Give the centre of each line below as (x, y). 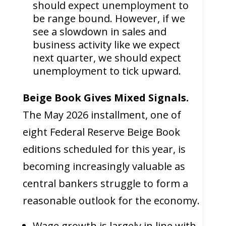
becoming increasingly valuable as (104, 166)
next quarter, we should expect (107, 58)
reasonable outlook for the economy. (111, 201)
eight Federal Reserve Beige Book (101, 132)
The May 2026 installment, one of (102, 115)
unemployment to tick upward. (107, 71)
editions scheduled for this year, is (104, 149)
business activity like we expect (106, 45)
